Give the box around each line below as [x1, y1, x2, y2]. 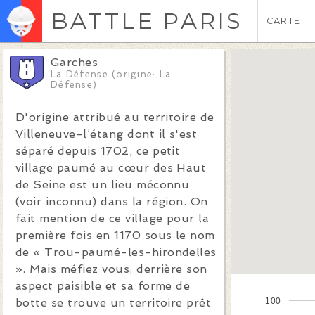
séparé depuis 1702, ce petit [15, 144, 181, 157]
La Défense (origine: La [51, 69, 172, 79]
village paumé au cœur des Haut [15, 161, 207, 174]
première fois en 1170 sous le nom [15, 229, 215, 242]
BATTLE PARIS [51, 7, 243, 34]
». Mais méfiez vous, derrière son [15, 262, 207, 276]
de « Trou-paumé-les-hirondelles [15, 245, 217, 259]
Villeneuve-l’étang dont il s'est [15, 127, 198, 141]
